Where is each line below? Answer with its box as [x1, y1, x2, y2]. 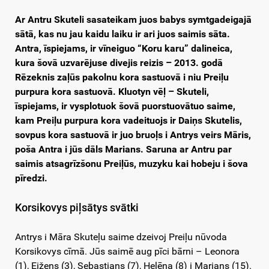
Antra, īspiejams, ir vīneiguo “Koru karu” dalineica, [15, 43, 232, 55]
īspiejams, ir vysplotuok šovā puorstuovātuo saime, [15, 100, 235, 112]
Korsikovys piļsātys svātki [15, 202, 139, 214]
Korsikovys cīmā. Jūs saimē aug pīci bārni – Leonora [15, 246, 240, 258]
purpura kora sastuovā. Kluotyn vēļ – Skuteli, [15, 86, 209, 98]
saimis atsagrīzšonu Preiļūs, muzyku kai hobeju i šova [15, 158, 248, 170]
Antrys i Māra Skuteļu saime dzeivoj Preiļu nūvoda [15, 231, 227, 243]
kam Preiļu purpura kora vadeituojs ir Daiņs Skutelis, [15, 115, 242, 127]
